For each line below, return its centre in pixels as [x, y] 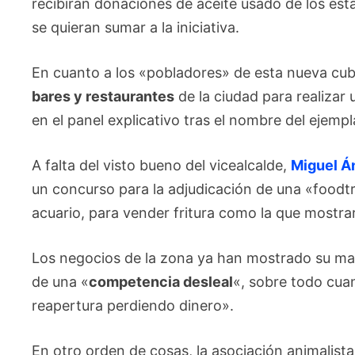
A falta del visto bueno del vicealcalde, [162, 165]
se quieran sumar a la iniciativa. [136, 27]
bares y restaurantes [103, 96]
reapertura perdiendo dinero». [133, 305]
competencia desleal [161, 282]
